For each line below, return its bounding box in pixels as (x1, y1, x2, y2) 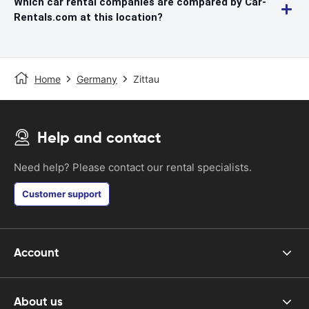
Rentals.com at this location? (14, 10, 163, 23)
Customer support (22, 188, 101, 199)
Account (14, 245, 59, 261)
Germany (77, 72, 117, 85)
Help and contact (37, 128, 161, 147)
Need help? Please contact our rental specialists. (14, 160, 252, 174)
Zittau (133, 72, 159, 85)
